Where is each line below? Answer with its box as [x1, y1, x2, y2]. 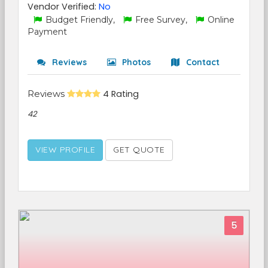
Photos [120, 57, 151, 68]
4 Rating [103, 88, 139, 100]
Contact [184, 57, 220, 68]
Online [205, 14, 234, 25]
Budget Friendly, [43, 14, 117, 25]
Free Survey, [133, 14, 190, 25]
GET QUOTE [113, 144, 165, 155]
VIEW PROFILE [35, 144, 95, 155]
